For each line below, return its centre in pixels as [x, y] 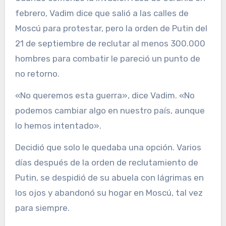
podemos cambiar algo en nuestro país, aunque [110, 110]
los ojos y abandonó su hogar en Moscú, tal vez [109, 192]
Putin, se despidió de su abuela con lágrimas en [109, 177]
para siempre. [42, 208]
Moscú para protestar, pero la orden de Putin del [111, 28]
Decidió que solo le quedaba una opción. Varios [108, 147]
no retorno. [37, 73]
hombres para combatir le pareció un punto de [107, 58]
